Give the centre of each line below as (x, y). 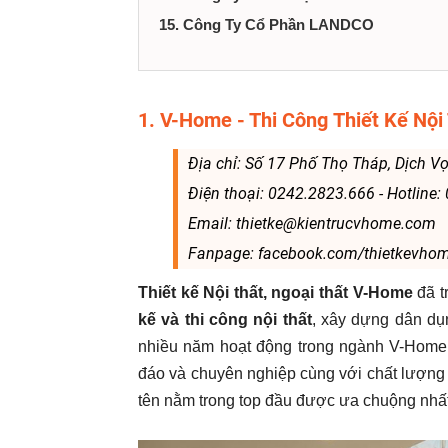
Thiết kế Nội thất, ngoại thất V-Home (278, 292)
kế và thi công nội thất (225, 319)
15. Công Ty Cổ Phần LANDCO (266, 24)
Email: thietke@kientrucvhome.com (311, 223)
